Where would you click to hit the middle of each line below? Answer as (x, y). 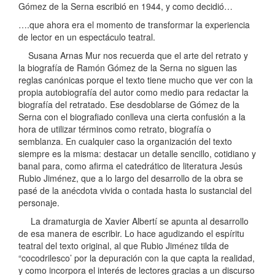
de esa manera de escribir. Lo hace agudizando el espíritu (131, 234)
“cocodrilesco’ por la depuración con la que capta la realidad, (137, 258)
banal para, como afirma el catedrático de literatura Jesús (130, 166)
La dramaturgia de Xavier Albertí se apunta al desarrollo (134, 221)
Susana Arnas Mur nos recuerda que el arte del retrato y (133, 56)
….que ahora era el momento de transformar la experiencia (134, 25)
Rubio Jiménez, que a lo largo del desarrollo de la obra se (131, 178)
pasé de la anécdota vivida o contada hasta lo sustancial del (135, 191)
